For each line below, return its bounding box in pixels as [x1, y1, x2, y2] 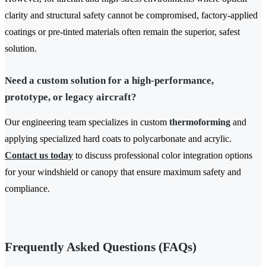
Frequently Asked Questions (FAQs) [5, 240, 197, 255]
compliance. [5, 183, 50, 194]
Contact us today [5, 150, 73, 161]
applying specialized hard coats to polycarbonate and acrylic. [5, 134, 232, 144]
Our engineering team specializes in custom [5, 117, 169, 128]
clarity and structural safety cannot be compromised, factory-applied [5, 10, 258, 21]
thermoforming [169, 117, 230, 128]
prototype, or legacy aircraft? [5, 91, 137, 103]
